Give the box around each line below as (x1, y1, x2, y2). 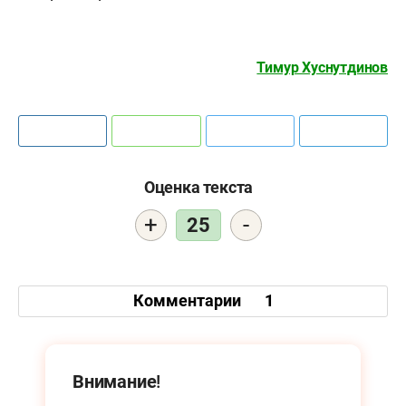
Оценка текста (143, 177, 254, 197)
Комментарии (132, 291, 245, 311)
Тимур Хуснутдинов (256, 58, 388, 76)
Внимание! (72, 370, 161, 392)
